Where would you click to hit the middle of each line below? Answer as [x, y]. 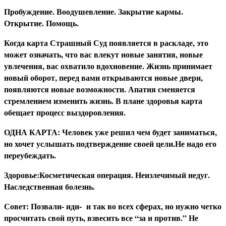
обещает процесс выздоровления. [65, 112]
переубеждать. [30, 155]
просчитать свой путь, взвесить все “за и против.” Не [101, 217]
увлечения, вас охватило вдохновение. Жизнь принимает [108, 66]
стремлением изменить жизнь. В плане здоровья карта [103, 100]
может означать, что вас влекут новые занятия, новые [103, 54]
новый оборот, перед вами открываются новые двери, [103, 77]
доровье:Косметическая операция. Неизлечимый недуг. [109, 175]
